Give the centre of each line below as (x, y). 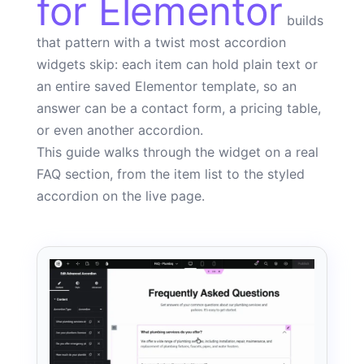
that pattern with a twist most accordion (161, 42)
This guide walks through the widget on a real (178, 152)
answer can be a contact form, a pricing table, (179, 108)
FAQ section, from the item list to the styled (171, 174)
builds (303, 20)
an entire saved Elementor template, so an (167, 86)
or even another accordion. (120, 130)
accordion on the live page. (121, 196)
